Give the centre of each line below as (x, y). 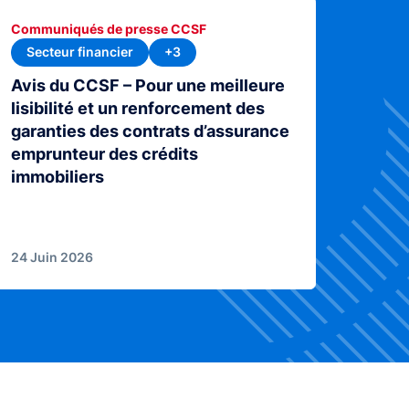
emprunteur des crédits (105, 153)
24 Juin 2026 (52, 257)
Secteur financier (80, 52)
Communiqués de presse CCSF (109, 29)
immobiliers (58, 176)
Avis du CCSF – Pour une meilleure (148, 85)
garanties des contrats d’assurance (151, 131)
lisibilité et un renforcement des (138, 108)
